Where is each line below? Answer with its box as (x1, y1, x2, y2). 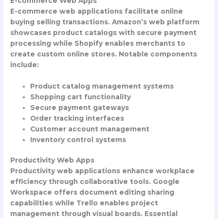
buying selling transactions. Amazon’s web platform (10, 18, 200, 26)
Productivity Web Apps (10, 156, 95, 164)
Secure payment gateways (30, 103, 129, 111)
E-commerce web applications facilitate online (10, 7, 183, 15)
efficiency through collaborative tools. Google (10, 178, 180, 186)
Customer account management (30, 125, 150, 133)
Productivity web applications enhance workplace (10, 167, 195, 175)
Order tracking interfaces (30, 114, 125, 122)
